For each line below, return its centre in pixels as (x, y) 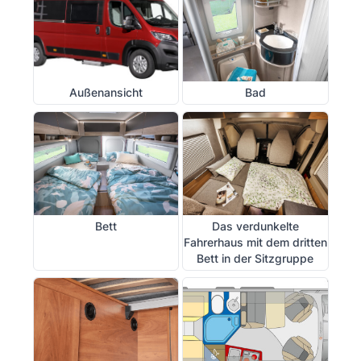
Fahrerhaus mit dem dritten (255, 242)
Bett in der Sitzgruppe (255, 258)
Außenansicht (106, 92)
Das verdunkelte (255, 226)
